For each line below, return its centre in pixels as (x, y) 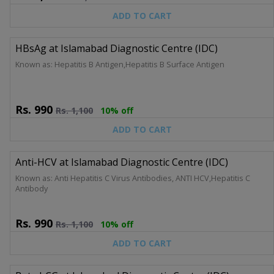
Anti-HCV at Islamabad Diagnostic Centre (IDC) (122, 162)
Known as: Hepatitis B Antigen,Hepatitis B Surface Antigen (120, 64)
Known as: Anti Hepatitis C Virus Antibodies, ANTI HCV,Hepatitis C (133, 178)
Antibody (31, 188)
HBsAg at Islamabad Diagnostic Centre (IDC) (117, 48)
